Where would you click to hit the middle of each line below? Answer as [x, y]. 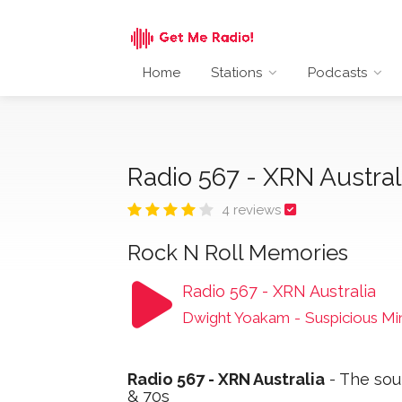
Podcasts [337, 72]
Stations [236, 72]
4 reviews [253, 210]
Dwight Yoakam [236, 317]
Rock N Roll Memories [238, 252]
